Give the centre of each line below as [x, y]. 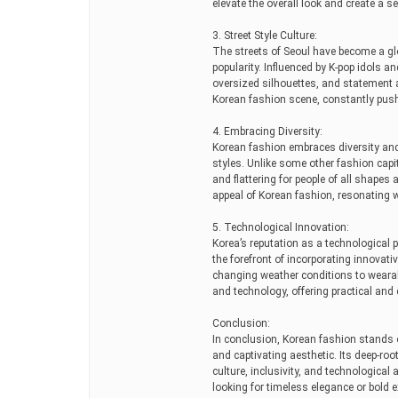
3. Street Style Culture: [265, 35]
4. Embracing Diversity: [267, 131]
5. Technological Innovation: [281, 227]
